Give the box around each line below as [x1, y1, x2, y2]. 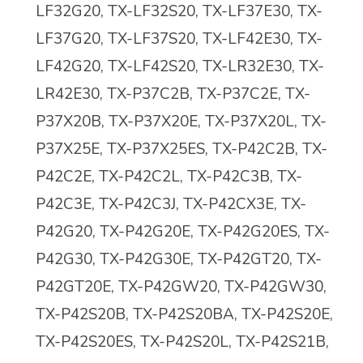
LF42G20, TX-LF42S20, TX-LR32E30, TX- [36, 56, 324, 78]
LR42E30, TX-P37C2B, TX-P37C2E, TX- [36, 83, 310, 105]
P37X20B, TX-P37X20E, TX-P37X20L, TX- [36, 111, 327, 133]
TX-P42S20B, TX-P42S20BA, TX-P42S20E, [36, 304, 333, 326]
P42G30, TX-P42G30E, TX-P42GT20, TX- [36, 249, 322, 271]
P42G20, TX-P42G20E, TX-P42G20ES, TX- [36, 221, 330, 243]
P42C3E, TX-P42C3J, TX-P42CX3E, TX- [36, 194, 306, 216]
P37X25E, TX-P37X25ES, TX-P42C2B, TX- [36, 139, 327, 160]
